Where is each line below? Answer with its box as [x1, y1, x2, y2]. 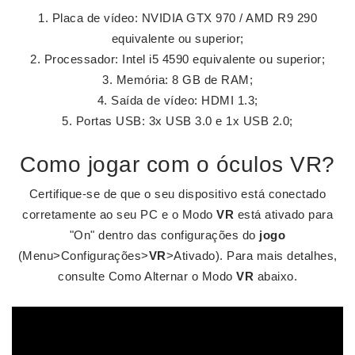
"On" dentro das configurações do [69, 228, 260, 242]
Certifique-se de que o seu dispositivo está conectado [29, 187, 326, 200]
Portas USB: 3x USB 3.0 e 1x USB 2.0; [75, 114, 293, 128]
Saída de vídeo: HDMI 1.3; [111, 94, 258, 107]
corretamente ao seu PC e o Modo [22, 208, 216, 221]
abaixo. [254, 269, 297, 283]
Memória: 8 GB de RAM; [116, 73, 253, 86]
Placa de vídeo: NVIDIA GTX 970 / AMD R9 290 [52, 11, 317, 25]
